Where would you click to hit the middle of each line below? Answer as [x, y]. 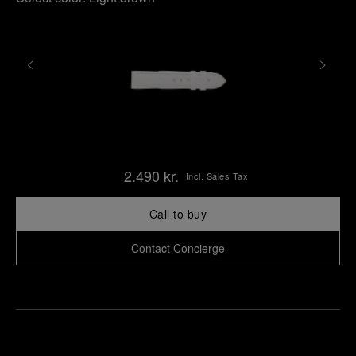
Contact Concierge [178, 248]
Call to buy [178, 214]
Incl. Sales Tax [217, 176]
